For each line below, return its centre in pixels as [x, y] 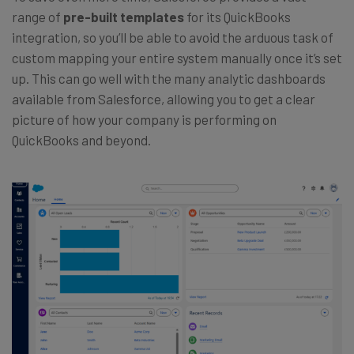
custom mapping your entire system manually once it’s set [177, 58]
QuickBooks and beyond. [81, 140]
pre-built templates [124, 17]
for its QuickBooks [237, 17]
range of [38, 17]
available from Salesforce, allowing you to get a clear [164, 99]
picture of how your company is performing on [144, 120]
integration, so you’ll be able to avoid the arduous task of [173, 38]
